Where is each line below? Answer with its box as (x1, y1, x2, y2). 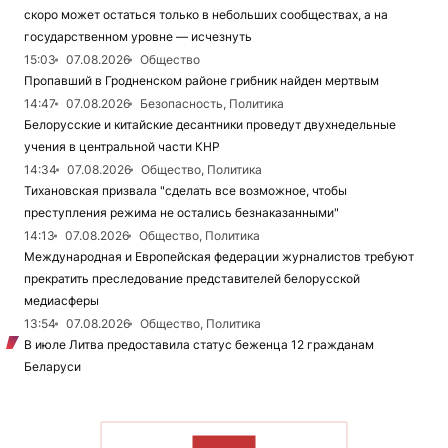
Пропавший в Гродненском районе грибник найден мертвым (24, 73, 379, 89)
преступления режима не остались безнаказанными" (24, 205, 339, 221)
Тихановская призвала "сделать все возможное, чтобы (24, 183, 347, 199)
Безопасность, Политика (140, 96, 284, 112)
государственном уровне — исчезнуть (24, 29, 252, 45)
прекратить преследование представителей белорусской (24, 271, 360, 287)
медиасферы (24, 293, 99, 309)
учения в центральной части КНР (24, 139, 220, 155)
